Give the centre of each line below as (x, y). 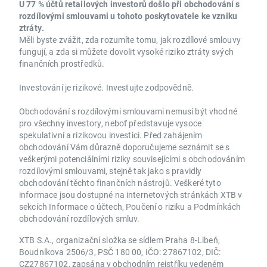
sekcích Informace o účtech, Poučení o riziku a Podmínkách (130, 207)
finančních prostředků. (62, 64)
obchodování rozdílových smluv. (80, 219)
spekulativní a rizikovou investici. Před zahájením (111, 135)
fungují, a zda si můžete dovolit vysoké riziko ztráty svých (126, 52)
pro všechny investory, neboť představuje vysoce (111, 123)
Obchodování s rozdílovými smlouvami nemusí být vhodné (128, 111)
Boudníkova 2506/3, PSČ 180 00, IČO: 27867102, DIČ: (120, 252)
